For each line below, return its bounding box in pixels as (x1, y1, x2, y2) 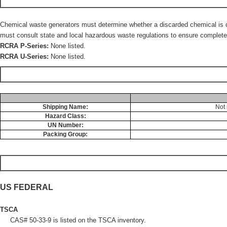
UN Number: (47, 122, 84, 129)
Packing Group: (43, 131, 88, 138)
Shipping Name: (43, 103, 88, 110)
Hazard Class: (45, 112, 86, 120)
